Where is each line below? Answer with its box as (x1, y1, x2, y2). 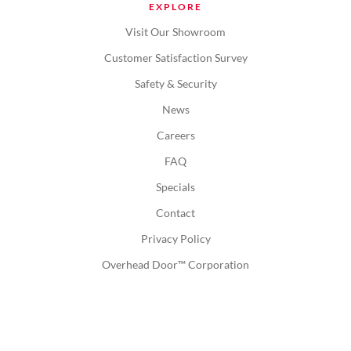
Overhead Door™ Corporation (102, 258, 249, 272)
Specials (156, 180, 195, 194)
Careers (156, 128, 195, 143)
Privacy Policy (140, 232, 211, 246)
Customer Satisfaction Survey (103, 51, 248, 65)
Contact (156, 206, 195, 220)
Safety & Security (134, 77, 217, 91)
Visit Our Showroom (125, 25, 226, 39)
